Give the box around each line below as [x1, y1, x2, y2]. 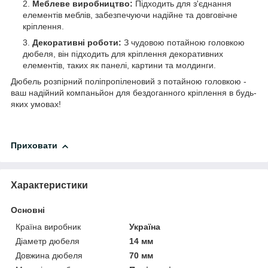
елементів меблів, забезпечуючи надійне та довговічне [23, 10, 237, 20]
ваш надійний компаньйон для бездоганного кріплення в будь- [11, 88, 257, 98]
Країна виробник [16, 221, 81, 232]
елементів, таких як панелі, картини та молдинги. [23, 60, 216, 71]
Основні [11, 205, 45, 215]
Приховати [11, 141, 57, 151]
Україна [129, 221, 161, 232]
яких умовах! [11, 99, 61, 109]
